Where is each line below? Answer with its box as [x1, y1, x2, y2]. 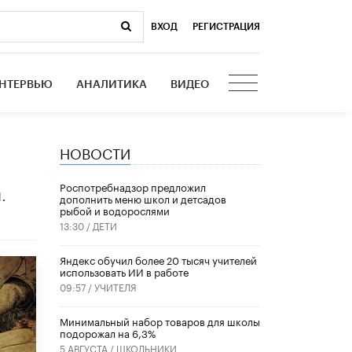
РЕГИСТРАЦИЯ [192, 21, 260, 31]
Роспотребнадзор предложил [60, 178, 206, 195]
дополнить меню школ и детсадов [60, 190, 226, 207]
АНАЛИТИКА [76, 79, 148, 90]
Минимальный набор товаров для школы [60, 313, 260, 329]
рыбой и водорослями [60, 202, 170, 218]
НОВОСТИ [60, 140, 130, 163]
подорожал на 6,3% [60, 324, 156, 341]
